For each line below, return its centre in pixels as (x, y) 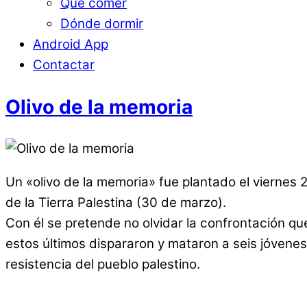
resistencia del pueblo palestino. (103, 264)
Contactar (64, 65)
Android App (71, 45)
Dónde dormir (102, 24)
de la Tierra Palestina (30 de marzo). (116, 202)
